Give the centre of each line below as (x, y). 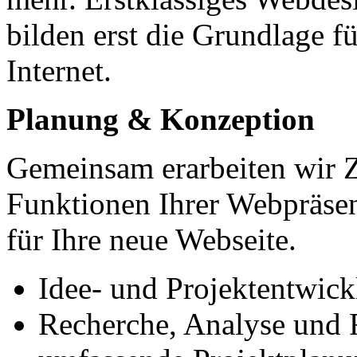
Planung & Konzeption (161, 119)
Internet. (59, 70)
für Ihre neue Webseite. (151, 239)
